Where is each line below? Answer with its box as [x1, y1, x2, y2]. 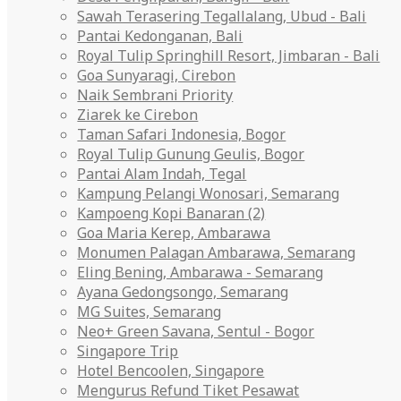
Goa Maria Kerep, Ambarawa [77, 223, 271, 243]
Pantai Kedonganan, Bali [77, 26, 243, 46]
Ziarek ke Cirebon [77, 105, 199, 124]
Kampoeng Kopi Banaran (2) [77, 203, 266, 223]
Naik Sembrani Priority [77, 85, 234, 105]
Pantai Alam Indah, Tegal [77, 164, 247, 183]
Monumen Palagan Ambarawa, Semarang [77, 243, 356, 262]
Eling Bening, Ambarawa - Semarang [77, 262, 324, 282]
